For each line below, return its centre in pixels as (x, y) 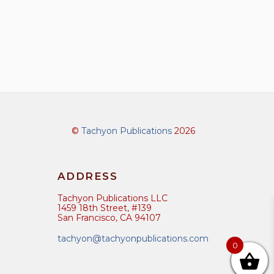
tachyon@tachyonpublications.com (133, 239)
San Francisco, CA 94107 (109, 217)
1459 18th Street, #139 (104, 208)
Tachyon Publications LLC (112, 198)
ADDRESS (87, 176)
